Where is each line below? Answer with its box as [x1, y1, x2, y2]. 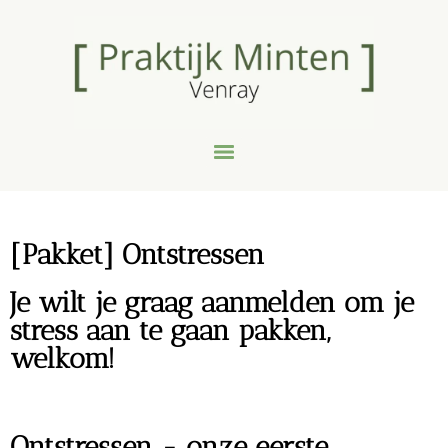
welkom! [10, 341, 115, 375]
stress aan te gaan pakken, [10, 313, 330, 347]
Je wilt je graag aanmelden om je [10, 285, 414, 319]
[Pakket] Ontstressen [10, 237, 265, 271]
